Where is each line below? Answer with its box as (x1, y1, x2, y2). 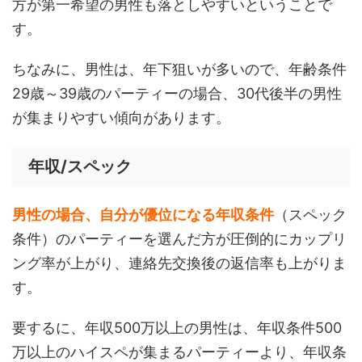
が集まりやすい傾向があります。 (12, 109, 230, 127)
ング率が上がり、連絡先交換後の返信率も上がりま (12, 255, 347, 272)
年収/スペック (28, 157, 132, 177)
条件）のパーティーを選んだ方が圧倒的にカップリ (12, 230, 347, 248)
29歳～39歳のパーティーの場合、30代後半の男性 (12, 85, 342, 103)
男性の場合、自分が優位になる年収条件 (12, 206, 274, 224)
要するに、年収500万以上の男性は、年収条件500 (12, 319, 342, 337)
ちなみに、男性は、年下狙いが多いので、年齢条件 (12, 61, 347, 78)
